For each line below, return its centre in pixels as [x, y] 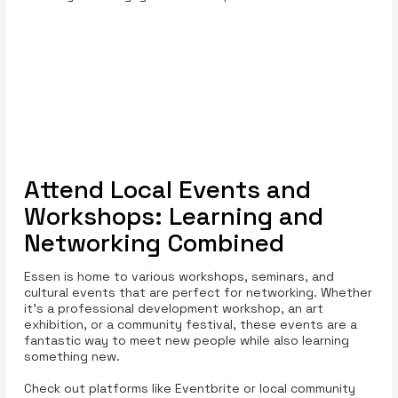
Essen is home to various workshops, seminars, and [179, 277]
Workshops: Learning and [173, 216]
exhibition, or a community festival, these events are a [190, 325]
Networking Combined [154, 243]
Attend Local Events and [167, 190]
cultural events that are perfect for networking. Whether [198, 293]
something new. [72, 357]
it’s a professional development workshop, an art [173, 309]
